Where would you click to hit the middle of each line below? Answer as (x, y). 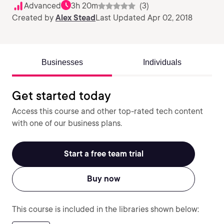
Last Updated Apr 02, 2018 (144, 18)
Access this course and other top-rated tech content (107, 111)
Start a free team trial (103, 154)
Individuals (162, 62)
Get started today (61, 96)
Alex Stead (75, 18)
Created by (34, 18)
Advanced (42, 6)
